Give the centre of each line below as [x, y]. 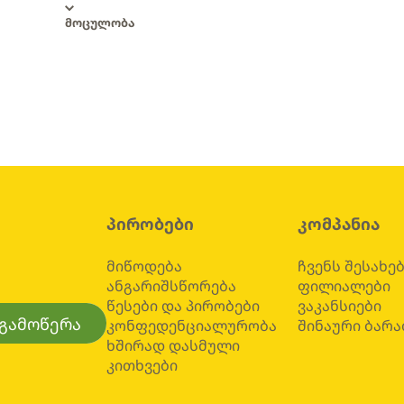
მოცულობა [100, 23]
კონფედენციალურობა [192, 326]
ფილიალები [344, 286]
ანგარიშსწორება [172, 286]
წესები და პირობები [184, 306]
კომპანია [338, 224]
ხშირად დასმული [174, 346]
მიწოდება [145, 266]
